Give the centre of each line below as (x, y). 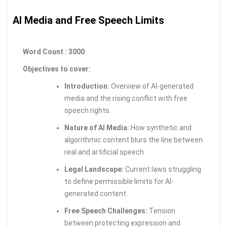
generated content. (96, 194)
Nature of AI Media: (97, 128)
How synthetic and (160, 128)
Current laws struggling (162, 169)
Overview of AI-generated (152, 86)
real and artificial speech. (105, 152)
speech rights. (88, 110)
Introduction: (87, 86)
